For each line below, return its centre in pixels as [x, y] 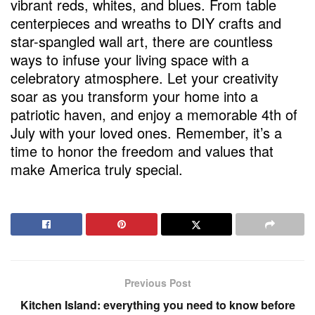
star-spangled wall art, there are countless [142, 41]
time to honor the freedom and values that [142, 150]
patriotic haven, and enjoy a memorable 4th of [154, 114]
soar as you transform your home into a [134, 96]
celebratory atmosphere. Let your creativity [144, 77]
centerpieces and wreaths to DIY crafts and [146, 22]
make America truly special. [97, 169]
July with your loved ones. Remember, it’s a [146, 132]
